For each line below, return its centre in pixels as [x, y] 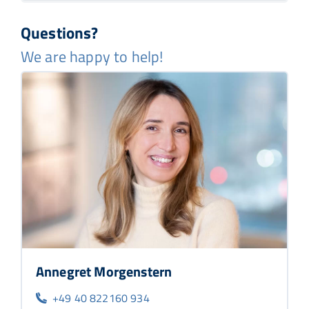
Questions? [60, 32]
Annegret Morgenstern [104, 272]
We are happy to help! [92, 56]
